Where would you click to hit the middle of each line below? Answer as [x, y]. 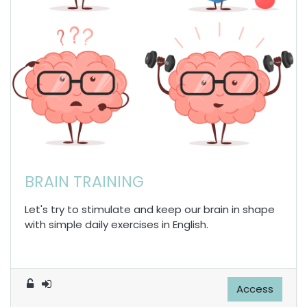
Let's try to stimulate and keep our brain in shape [150, 209]
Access [255, 288]
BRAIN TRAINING [84, 181]
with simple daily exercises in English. [116, 224]
